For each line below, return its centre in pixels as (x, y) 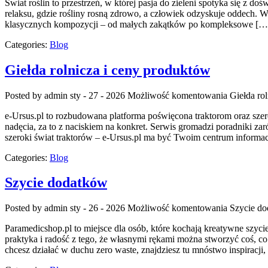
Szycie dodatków (56, 183)
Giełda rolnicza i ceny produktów (107, 70)
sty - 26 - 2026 (98, 208)
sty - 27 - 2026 (98, 95)
